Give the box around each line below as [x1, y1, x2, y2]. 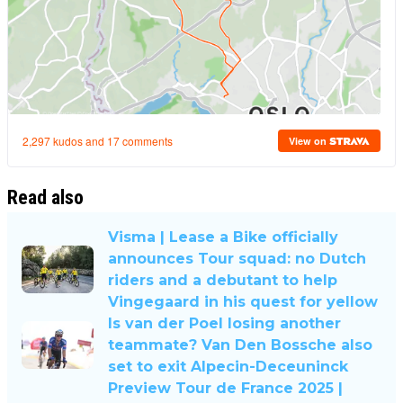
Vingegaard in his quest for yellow [108, 292, 378, 310]
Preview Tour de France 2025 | [108, 379, 343, 397]
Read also [7, 185, 84, 209]
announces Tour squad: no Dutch [108, 249, 366, 267]
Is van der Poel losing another [108, 314, 341, 332]
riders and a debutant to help [108, 271, 337, 289]
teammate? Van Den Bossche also [108, 336, 372, 354]
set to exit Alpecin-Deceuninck [108, 357, 348, 375]
